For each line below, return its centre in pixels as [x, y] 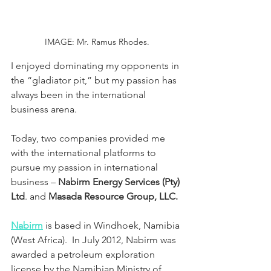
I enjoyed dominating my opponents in [96, 65]
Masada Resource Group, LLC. [113, 196]
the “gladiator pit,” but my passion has [95, 80]
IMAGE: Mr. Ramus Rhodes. [97, 41]
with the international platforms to [85, 152]
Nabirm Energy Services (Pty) [120, 181]
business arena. [44, 109]
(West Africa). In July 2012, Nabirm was [95, 240]
